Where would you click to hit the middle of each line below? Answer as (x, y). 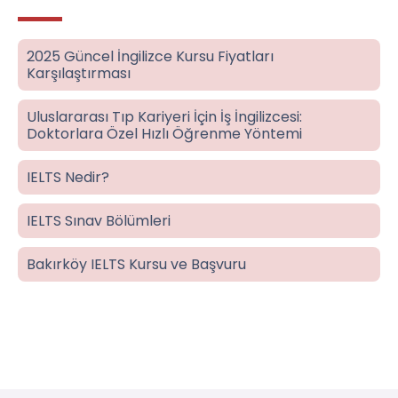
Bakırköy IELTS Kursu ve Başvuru (136, 265)
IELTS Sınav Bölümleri (99, 221)
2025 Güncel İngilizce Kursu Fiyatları (150, 57)
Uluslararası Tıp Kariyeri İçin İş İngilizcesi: (164, 117)
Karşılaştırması (79, 74)
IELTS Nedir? (68, 178)
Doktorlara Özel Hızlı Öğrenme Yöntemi (164, 134)
